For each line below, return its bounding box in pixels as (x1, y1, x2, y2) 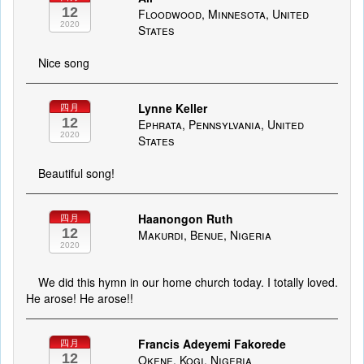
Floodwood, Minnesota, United (137, 6, 309, 22)
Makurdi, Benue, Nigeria (137, 227, 271, 243)
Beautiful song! (38, 165, 115, 181)
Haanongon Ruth (137, 210, 233, 227)
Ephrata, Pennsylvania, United (137, 116, 304, 132)
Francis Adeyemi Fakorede (137, 336, 286, 352)
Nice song (38, 54, 89, 71)
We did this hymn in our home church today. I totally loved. (38, 274, 338, 290)
